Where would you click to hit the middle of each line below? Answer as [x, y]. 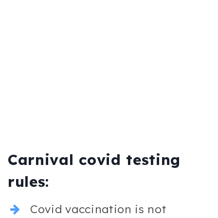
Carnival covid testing [94, 160]
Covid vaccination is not [99, 209]
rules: [29, 182]
